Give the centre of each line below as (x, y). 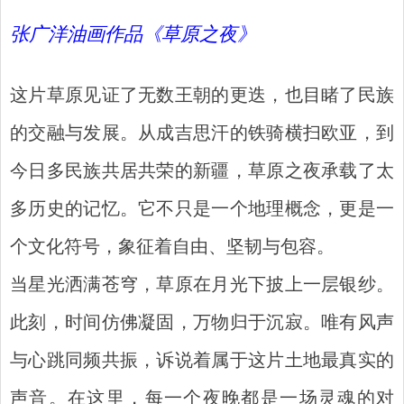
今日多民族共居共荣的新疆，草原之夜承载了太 (202, 173)
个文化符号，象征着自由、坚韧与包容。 (172, 248)
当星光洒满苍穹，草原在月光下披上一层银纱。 (202, 286)
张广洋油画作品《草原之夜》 (133, 36)
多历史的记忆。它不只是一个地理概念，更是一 (202, 211)
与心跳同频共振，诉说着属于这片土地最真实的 (202, 362)
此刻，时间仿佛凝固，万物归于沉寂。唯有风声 (202, 324)
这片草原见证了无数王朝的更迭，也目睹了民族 (202, 97)
